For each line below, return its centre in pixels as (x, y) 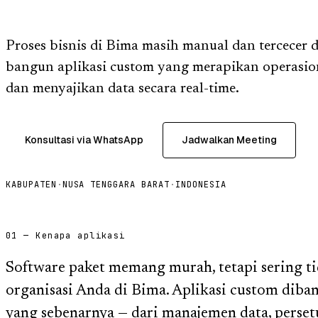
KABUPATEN (31, 184)
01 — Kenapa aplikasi (66, 235)
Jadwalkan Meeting (229, 139)
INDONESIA (201, 184)
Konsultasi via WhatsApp (84, 139)
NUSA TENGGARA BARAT (116, 184)
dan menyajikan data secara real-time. (122, 88)
